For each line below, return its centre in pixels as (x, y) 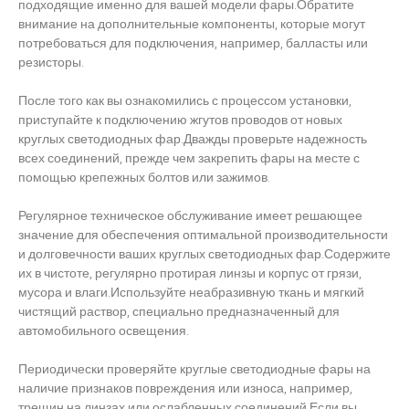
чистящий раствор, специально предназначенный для (179, 312)
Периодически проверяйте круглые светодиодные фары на (194, 370)
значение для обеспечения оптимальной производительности (203, 236)
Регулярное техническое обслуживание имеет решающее (190, 216)
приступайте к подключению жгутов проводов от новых (180, 121)
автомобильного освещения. (104, 331)
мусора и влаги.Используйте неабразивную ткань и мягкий (191, 293)
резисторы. (51, 63)
